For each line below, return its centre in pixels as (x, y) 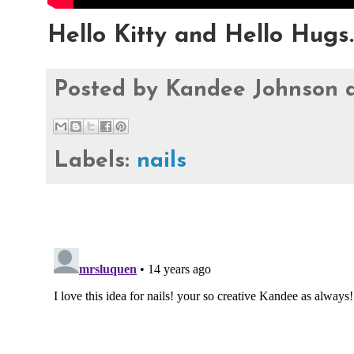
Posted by (109, 90)
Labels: (95, 161)
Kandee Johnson (252, 90)
